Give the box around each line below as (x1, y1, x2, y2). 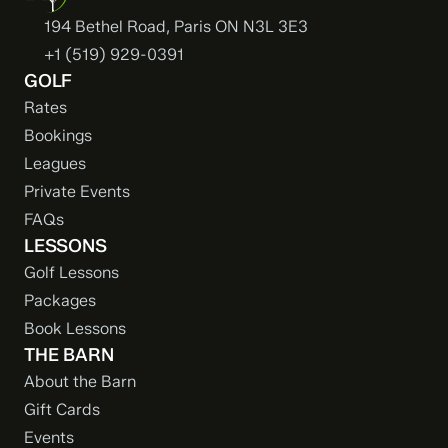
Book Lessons (24, 319, 126, 338)
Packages (24, 291, 96, 310)
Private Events (24, 182, 130, 201)
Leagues (24, 154, 86, 173)
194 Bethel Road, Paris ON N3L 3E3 (44, 17, 308, 36)
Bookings (24, 126, 92, 145)
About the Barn (24, 372, 136, 391)
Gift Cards (24, 400, 100, 419)
